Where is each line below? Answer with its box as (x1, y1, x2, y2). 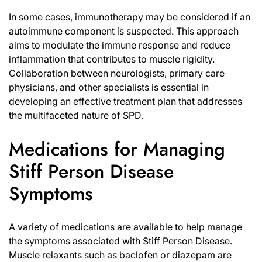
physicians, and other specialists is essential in (9, 81, 209, 93)
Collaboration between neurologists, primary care (9, 67, 225, 79)
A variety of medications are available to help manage (9, 221, 242, 233)
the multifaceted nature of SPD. (9, 109, 143, 121)
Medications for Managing (9, 135, 225, 163)
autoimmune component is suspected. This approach (9, 25, 239, 37)
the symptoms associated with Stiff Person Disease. (9, 235, 232, 247)
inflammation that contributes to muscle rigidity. (9, 53, 215, 65)
